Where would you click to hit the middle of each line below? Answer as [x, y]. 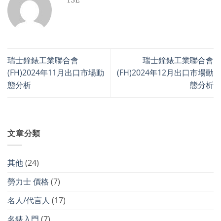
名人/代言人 [29, 201]
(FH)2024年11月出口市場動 [56, 73]
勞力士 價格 [28, 182]
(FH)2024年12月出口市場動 [165, 73]
